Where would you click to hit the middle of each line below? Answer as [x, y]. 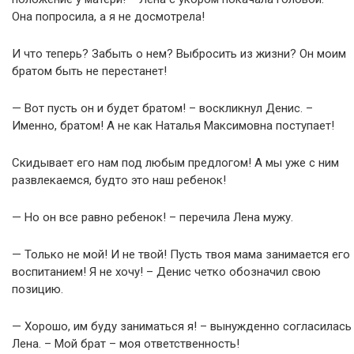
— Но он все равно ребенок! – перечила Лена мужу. [153, 217]
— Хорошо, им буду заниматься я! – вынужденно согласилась [182, 326]
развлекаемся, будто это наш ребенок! [119, 180]
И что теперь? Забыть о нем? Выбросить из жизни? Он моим [179, 54]
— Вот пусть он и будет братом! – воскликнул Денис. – [162, 108]
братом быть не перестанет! [89, 71]
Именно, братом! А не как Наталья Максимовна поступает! [173, 126]
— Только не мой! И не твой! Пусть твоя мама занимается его [181, 254]
